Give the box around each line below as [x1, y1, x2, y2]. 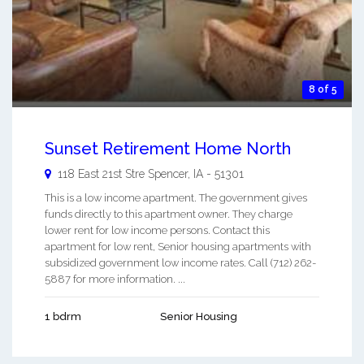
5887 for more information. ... [45, 273, 185, 286]
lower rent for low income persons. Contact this [45, 224, 270, 237]
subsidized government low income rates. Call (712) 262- [45, 257, 316, 270]
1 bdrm [45, 310, 81, 323]
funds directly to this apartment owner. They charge [45, 208, 292, 221]
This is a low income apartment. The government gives [45, 192, 307, 205]
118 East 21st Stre [58, 167, 145, 181]
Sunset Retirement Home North [45, 139, 291, 159]
